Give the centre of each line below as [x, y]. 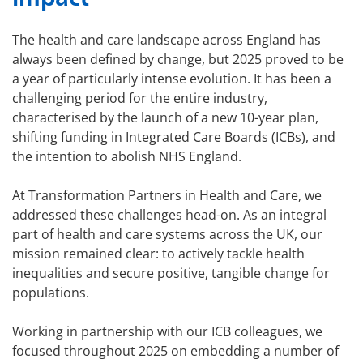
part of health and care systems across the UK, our [167, 235]
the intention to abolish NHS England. [127, 157]
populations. [51, 293]
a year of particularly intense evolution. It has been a [172, 79]
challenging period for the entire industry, [140, 98]
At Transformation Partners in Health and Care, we [167, 196]
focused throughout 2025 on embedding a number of [175, 351]
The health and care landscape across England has [167, 40]
